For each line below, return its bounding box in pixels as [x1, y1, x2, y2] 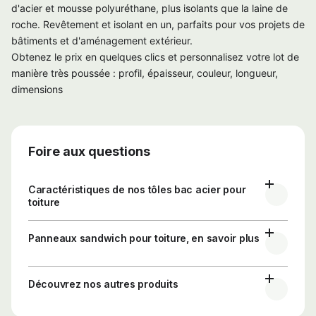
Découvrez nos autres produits [28, 277, 178, 290]
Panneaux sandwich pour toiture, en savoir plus [28, 231, 260, 244]
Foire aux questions [28, 143, 150, 159]
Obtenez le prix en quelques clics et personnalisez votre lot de [11, 50, 299, 63]
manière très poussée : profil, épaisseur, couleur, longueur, [11, 66, 278, 79]
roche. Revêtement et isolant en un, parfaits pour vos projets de [11, 18, 305, 30]
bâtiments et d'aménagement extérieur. [11, 34, 193, 47]
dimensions [11, 83, 63, 95]
